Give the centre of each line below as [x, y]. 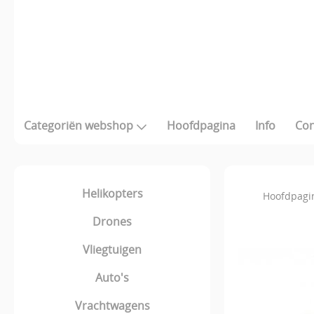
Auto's [112, 277]
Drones [112, 221]
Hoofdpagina [201, 125]
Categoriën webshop [78, 125]
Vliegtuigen [112, 249]
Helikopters [112, 193]
